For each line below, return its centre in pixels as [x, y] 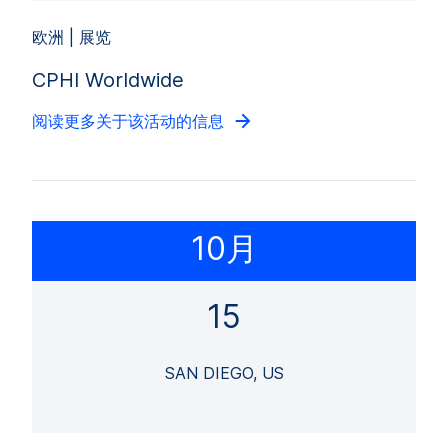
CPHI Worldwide [108, 79]
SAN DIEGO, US [224, 372]
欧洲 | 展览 [71, 36]
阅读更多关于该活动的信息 [128, 120]
